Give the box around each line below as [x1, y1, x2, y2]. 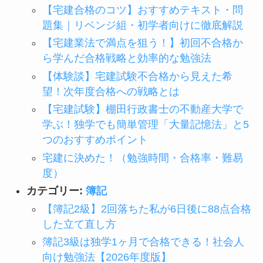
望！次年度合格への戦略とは [42, 85, 180, 97]
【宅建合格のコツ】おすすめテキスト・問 [42, 4, 243, 16]
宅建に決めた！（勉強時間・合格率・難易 [42, 151, 243, 164]
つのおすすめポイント [42, 134, 148, 146]
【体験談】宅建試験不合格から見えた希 [42, 70, 232, 82]
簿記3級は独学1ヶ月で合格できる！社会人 [42, 236, 244, 248]
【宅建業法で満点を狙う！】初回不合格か [42, 37, 243, 49]
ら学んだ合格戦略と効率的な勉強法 [42, 52, 211, 65]
